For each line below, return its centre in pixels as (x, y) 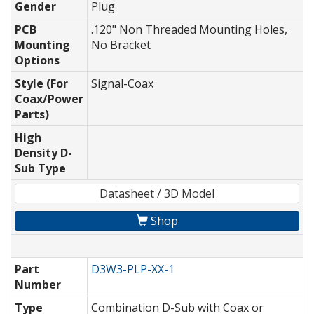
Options (37, 61)
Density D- (43, 153)
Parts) (32, 115)
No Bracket (121, 45)
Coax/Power (49, 99)
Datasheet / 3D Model (157, 194)
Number (38, 285)
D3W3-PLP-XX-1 (133, 269)
